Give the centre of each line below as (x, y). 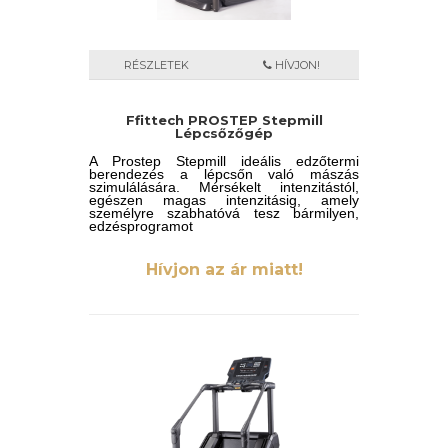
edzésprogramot (141, 226)
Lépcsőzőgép (224, 133)
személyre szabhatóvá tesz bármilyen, (224, 213)
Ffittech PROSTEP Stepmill (224, 120)
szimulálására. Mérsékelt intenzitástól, (224, 187)
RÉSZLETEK (156, 65)
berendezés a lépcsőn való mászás (224, 174)
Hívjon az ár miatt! (224, 269)
